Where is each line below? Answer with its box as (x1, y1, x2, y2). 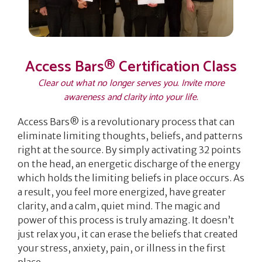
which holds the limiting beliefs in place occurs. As (18, 171, 244, 184)
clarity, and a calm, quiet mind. (18, 199, 154, 212)
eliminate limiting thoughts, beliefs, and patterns (18, 129, 243, 142)
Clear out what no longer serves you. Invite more (37, 75, 225, 91)
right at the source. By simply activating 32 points (18, 143, 241, 156)
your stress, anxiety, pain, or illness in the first (18, 242, 226, 254)
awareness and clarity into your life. (64, 89, 198, 105)
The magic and (154, 199, 220, 212)
